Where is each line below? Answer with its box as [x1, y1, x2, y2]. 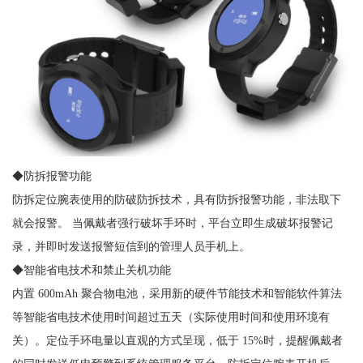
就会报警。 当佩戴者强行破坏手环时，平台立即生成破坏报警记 [11, 216, 333, 230]
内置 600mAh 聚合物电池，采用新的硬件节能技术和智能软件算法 [11, 287, 342, 301]
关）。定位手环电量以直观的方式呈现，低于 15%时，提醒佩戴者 [11, 334, 343, 348]
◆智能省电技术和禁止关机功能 [11, 263, 171, 277]
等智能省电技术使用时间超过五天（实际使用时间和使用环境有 [11, 310, 330, 324]
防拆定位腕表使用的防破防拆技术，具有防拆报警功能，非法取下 [11, 193, 341, 207]
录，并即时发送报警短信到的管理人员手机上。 [11, 240, 250, 254]
